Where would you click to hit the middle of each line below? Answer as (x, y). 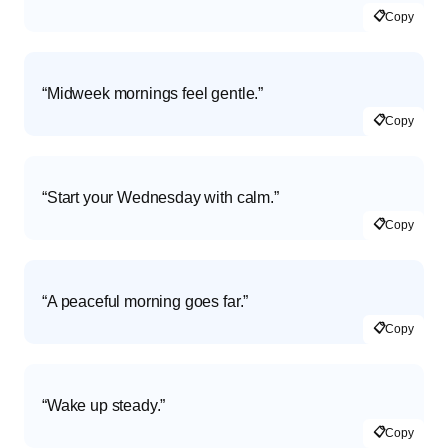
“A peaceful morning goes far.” (145, 301)
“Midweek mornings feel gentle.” (153, 93)
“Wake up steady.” (104, 405)
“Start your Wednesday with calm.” (160, 197)
